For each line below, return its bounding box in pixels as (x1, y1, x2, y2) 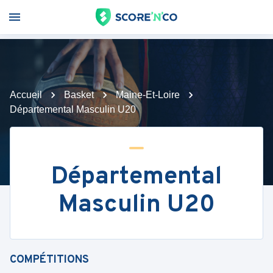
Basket (64, 90, 94, 100)
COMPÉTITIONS (10, 253, 89, 267)
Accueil (10, 90, 42, 100)
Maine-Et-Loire (116, 90, 180, 100)
